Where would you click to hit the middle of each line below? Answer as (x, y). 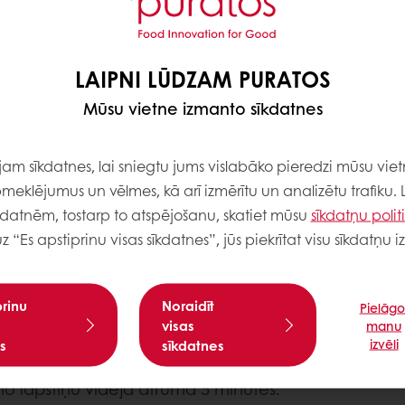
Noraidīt (188, 305)
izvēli (384, 343)
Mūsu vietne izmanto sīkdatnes (202, 108)
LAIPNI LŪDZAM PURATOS (202, 78)
